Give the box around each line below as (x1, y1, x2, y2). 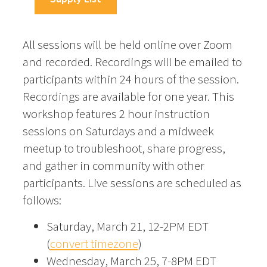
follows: (22, 191, 64, 208)
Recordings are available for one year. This (22, 88, 234, 104)
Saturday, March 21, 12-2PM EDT (46, 218, 209, 235)
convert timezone (49, 235, 138, 252)
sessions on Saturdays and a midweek (22, 122, 214, 139)
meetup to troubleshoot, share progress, (22, 139, 225, 156)
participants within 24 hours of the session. (22, 70, 239, 87)
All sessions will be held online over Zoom (22, 36, 232, 52)
